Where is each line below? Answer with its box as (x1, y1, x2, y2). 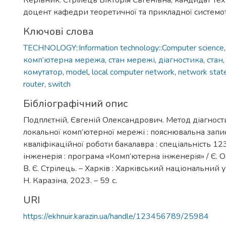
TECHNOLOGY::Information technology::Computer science (23, 42, 224, 53)
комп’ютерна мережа (23, 54, 105, 66)
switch (48, 79, 71, 90)
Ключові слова (23, 25, 94, 38)
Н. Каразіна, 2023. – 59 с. (23, 175, 117, 186)
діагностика (158, 54, 203, 66)
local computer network (92, 67, 175, 78)
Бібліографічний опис (23, 97, 128, 110)
